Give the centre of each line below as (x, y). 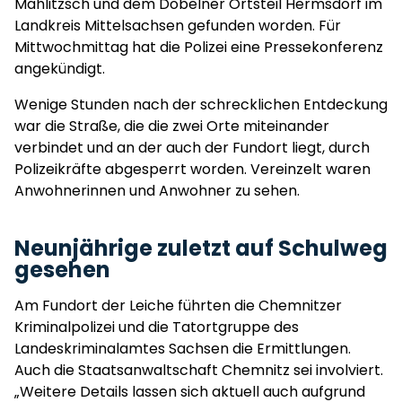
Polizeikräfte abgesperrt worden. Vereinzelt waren (192, 169)
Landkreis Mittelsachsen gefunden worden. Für (178, 26)
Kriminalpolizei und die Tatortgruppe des (157, 327)
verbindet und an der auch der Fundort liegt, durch (192, 148)
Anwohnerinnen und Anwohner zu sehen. (157, 191)
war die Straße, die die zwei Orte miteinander (172, 126)
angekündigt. (60, 69)
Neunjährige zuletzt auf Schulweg (201, 248)
